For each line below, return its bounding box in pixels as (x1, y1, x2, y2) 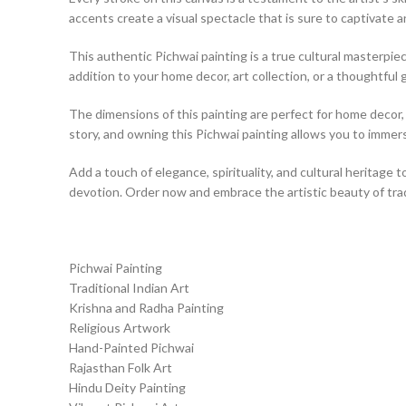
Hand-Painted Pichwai (69, 340, 194, 355)
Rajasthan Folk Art (69, 360, 172, 375)
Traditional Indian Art (69, 280, 189, 295)
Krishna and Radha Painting (69, 300, 224, 315)
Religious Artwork (69, 320, 170, 335)
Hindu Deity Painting (69, 380, 186, 395)
